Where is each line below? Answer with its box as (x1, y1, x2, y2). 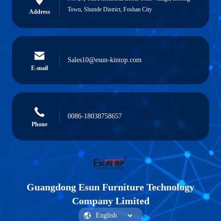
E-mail (31, 64, 48, 72)
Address (29, 8, 50, 15)
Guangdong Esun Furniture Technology (27, 181, 194, 192)
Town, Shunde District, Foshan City (68, 5, 152, 13)
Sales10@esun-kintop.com (68, 56, 142, 64)
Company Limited (72, 195, 149, 206)
